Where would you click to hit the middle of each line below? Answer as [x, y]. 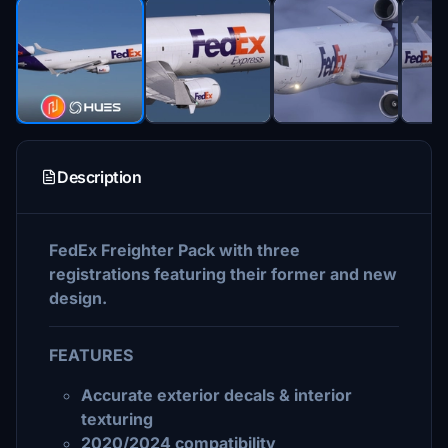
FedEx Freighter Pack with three [174, 250]
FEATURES [91, 355]
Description [99, 177]
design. [78, 298]
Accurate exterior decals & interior [216, 395]
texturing [117, 419]
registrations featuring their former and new [223, 274]
